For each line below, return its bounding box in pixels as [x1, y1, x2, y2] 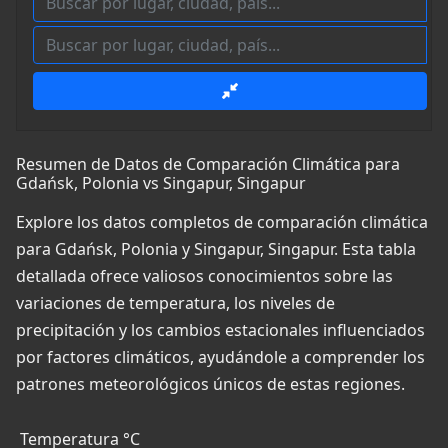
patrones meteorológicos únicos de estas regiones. [16, 373, 405, 396]
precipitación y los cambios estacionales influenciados [16, 319, 425, 342]
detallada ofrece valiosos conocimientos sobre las [16, 265, 393, 288]
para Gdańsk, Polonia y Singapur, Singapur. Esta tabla [16, 238, 416, 261]
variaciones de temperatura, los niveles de [16, 292, 335, 315]
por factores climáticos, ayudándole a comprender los [16, 346, 425, 369]
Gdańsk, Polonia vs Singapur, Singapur [16, 172, 306, 195]
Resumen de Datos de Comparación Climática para [16, 153, 400, 176]
